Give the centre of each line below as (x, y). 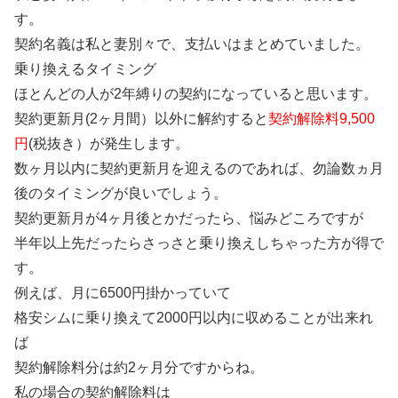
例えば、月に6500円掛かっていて (123, 292)
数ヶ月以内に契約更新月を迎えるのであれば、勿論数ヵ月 (199, 168)
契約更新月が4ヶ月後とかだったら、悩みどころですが (189, 218)
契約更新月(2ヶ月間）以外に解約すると (141, 118)
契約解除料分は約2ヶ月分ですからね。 (139, 367)
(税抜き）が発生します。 (109, 143)
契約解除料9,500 (322, 118)
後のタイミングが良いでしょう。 (121, 193)
